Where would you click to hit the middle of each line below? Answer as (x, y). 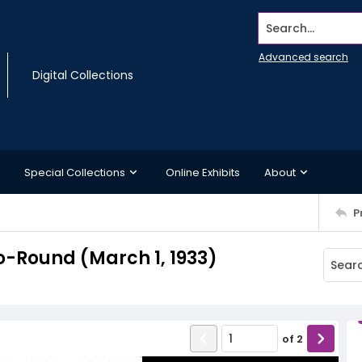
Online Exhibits (203, 172)
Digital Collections (83, 75)
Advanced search (303, 57)
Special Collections (75, 172)
